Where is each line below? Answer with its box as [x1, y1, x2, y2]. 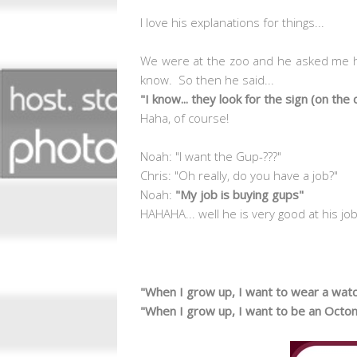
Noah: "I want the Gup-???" [140, 147, 281, 164]
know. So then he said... [140, 71, 274, 88]
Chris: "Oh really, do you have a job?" [140, 167, 338, 183]
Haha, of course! [140, 109, 229, 126]
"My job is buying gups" [175, 186, 304, 202]
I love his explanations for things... [140, 14, 324, 30]
